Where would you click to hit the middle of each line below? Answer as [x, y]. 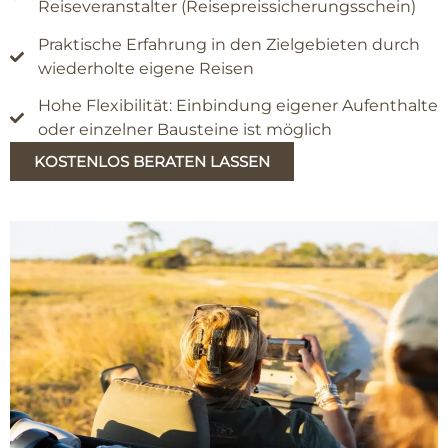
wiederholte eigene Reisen [145, 68]
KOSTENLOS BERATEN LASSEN [152, 162]
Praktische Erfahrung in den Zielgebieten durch [228, 44]
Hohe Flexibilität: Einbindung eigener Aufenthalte [237, 106]
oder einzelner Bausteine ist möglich [184, 130]
